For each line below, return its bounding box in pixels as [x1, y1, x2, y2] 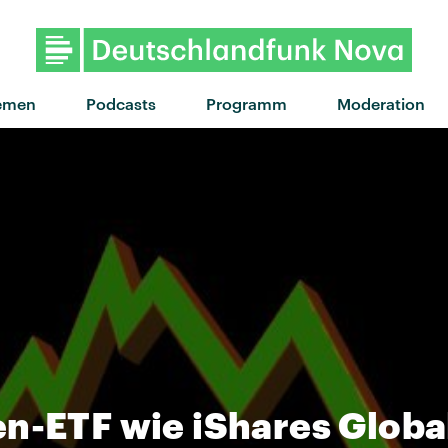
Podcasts [85, 93, 156, 113]
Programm [205, 93, 287, 113]
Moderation [336, 93, 425, 113]
